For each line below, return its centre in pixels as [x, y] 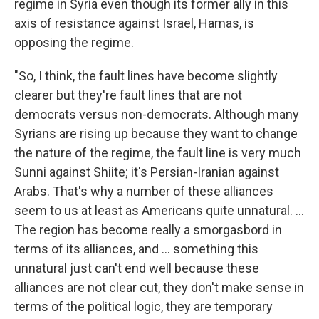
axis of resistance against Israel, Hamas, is [134, 23]
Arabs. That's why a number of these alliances [144, 191]
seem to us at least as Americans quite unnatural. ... [159, 210]
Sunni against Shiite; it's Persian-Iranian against [147, 172]
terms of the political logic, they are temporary [143, 306]
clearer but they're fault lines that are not [128, 95]
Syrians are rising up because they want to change [156, 133]
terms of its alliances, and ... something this [136, 249]
